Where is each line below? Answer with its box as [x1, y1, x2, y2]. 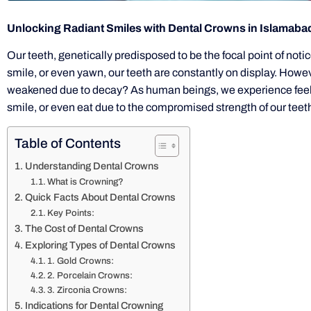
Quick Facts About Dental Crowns [24, 191, 176, 203]
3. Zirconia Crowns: [47, 285, 128, 295]
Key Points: [47, 208, 95, 218]
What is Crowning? [47, 176, 124, 187]
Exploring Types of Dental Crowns [24, 239, 176, 251]
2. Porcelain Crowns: [47, 270, 133, 280]
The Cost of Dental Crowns [24, 222, 144, 234]
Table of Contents [15, 136, 121, 151]
